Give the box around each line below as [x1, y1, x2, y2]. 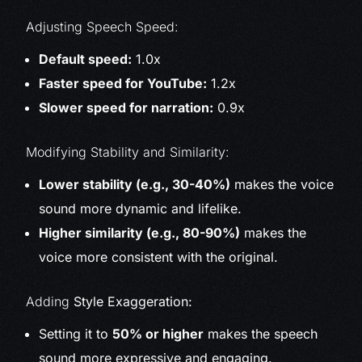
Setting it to [39, 326, 113, 343]
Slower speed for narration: [39, 99, 214, 116]
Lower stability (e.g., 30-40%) [39, 176, 231, 193]
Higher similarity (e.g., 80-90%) [39, 225, 241, 242]
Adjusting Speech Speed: [26, 19, 179, 36]
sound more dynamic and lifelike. [39, 200, 242, 217]
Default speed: [39, 51, 133, 68]
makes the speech [204, 326, 318, 343]
